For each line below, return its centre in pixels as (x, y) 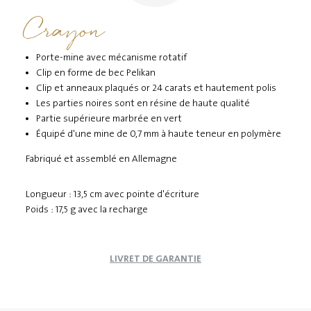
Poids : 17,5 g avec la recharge (87, 209)
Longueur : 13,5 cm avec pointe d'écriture (113, 194)
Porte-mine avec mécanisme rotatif (112, 57)
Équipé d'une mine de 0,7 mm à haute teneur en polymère (159, 134)
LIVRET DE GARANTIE (155, 259)
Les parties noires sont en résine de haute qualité (143, 103)
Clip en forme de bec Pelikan (96, 73)
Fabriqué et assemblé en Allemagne (102, 159)
